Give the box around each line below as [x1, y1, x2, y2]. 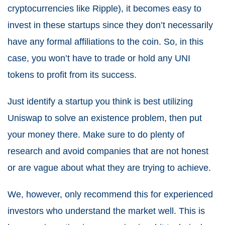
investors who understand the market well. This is [8, 205, 205, 216]
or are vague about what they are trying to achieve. [8, 162, 211, 173]
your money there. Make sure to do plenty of [8, 129, 184, 140]
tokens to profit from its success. [8, 69, 137, 80]
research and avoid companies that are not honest [8, 146, 208, 156]
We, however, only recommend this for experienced [8, 189, 213, 199]
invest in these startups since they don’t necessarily [8, 20, 213, 30]
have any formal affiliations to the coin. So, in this [8, 36, 203, 47]
